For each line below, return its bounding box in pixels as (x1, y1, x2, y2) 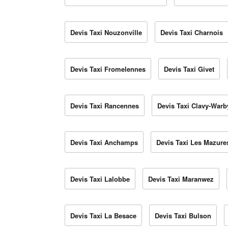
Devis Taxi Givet (164, 64, 214, 74)
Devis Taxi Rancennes (70, 101, 139, 111)
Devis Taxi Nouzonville (70, 27, 142, 38)
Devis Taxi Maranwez (148, 174, 214, 184)
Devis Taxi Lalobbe (70, 174, 130, 184)
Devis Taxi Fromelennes (70, 64, 146, 74)
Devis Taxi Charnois (160, 27, 223, 38)
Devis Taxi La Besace (70, 211, 136, 221)
